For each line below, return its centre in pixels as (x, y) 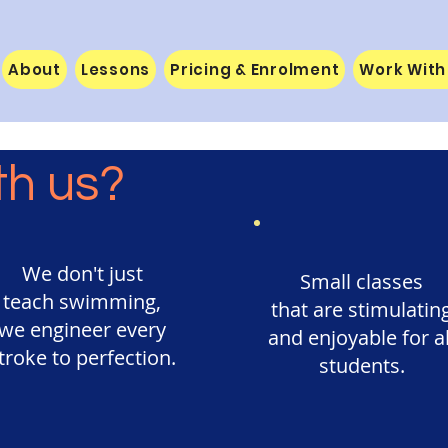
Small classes (361, 281)
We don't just (82, 273)
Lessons (115, 69)
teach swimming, (82, 301)
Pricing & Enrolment (255, 69)
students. (361, 365)
